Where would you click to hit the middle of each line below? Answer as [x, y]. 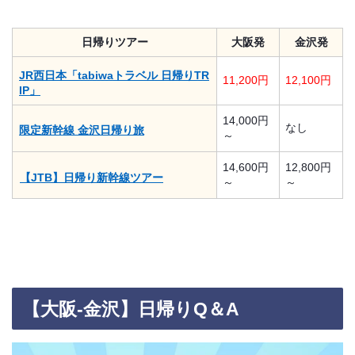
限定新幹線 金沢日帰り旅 [82, 130]
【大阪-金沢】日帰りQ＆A [131, 309]
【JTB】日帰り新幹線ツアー [92, 178]
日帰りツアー [115, 42]
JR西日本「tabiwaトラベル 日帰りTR [114, 76]
